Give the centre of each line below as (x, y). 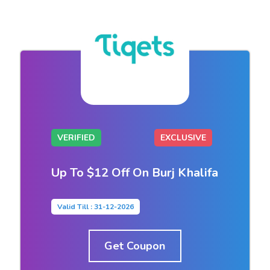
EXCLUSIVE (184, 137)
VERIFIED (77, 137)
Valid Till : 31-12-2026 (96, 206)
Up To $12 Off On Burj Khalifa (135, 172)
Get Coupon (135, 246)
